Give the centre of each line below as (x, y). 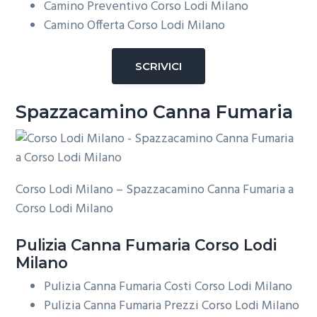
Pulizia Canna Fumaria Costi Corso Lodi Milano (168, 287)
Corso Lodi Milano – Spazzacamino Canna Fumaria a (155, 190)
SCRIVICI (158, 66)
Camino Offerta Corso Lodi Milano (135, 25)
